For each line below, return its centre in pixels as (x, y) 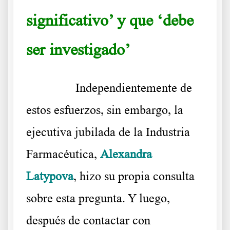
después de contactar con (88, 221)
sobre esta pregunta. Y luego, (98, 198)
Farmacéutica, (63, 154)
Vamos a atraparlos (164, 53)
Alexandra (126, 154)
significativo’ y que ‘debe (110, 20)
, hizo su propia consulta (134, 176)
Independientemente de (134, 88)
